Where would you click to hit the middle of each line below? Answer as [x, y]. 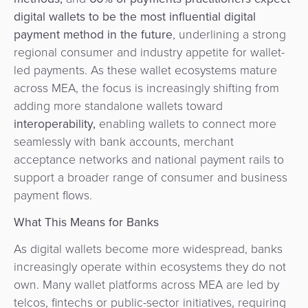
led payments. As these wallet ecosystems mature [145, 70]
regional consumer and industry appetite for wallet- [149, 52]
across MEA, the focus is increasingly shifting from [146, 88]
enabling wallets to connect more [186, 123]
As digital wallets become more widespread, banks [148, 249]
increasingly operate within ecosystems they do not [150, 267]
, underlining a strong [229, 34]
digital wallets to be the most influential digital [135, 16]
